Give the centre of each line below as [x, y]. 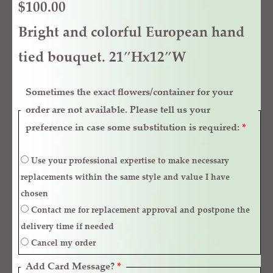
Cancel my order [63, 243]
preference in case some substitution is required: [134, 128]
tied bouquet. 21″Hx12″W [102, 58]
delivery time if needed [67, 227]
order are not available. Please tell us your [118, 110]
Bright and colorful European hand [131, 34]
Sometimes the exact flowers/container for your [129, 93]
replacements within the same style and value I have [125, 178]
